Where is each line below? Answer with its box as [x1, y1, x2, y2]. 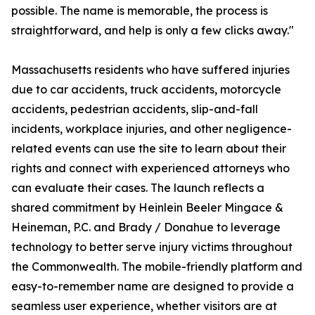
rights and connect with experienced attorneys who [11, 161, 290, 176]
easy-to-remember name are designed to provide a [11, 279, 294, 294]
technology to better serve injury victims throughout [11, 240, 292, 255]
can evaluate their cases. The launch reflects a [11, 181, 264, 195]
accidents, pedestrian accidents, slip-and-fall [11, 102, 258, 117]
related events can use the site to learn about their [11, 141, 286, 156]
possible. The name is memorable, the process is [11, 4, 268, 18]
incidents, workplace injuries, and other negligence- [11, 122, 292, 136]
